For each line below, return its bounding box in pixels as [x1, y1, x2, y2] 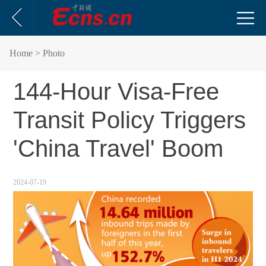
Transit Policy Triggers [13, 107, 246, 133]
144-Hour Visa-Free [13, 78, 220, 104]
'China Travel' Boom [13, 135, 224, 161]
